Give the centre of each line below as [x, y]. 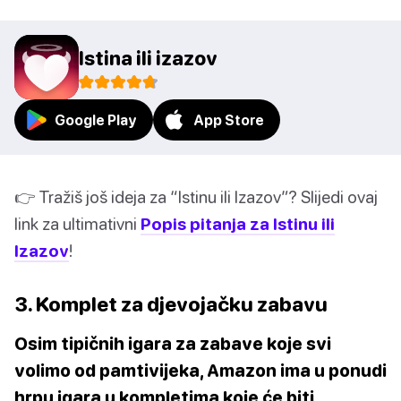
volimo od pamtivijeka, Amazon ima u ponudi [200, 371]
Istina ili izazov [148, 58]
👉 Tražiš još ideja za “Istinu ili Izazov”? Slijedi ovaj [196, 197]
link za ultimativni [77, 224]
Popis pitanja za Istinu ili [238, 224]
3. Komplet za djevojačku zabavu [171, 304]
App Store [229, 120]
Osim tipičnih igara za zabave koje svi [173, 344]
